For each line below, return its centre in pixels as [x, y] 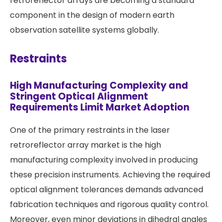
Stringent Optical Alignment [79, 97]
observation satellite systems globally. [84, 30]
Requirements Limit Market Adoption [100, 108]
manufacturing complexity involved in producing [104, 160]
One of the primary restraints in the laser [90, 130]
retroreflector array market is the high [85, 145]
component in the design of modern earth [92, 15]
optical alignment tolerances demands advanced [107, 190]
